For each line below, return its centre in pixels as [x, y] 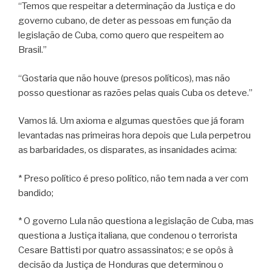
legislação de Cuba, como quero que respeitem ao [121, 36]
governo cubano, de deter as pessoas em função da [125, 21]
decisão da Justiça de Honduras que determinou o [121, 265]
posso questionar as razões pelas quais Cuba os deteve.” [135, 93]
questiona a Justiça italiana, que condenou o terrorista [128, 236]
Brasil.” [32, 50]
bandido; [36, 193]
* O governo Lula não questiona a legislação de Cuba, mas [136, 221]
